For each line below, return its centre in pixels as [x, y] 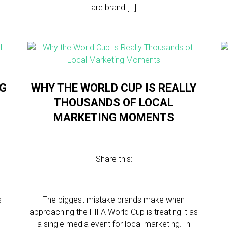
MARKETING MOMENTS [114, 117]
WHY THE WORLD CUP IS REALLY [114, 88]
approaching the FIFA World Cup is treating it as [114, 212]
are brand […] [114, 7]
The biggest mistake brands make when [114, 200]
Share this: [114, 159]
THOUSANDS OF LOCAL [114, 103]
